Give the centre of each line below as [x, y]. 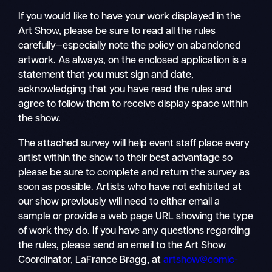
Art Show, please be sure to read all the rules [117, 32]
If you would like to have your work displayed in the [130, 17]
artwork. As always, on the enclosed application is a [133, 61]
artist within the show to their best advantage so [126, 158]
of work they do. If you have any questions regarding [134, 231]
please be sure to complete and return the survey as [134, 173]
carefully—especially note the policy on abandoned [130, 46]
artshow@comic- [201, 260]
